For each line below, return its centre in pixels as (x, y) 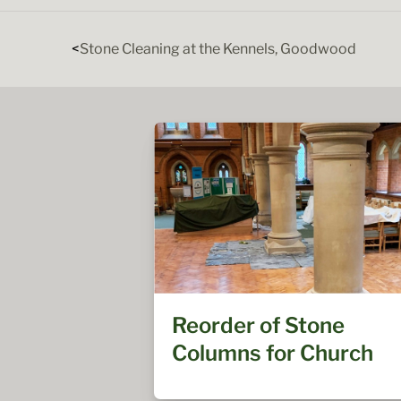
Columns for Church (273, 353)
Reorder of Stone (258, 325)
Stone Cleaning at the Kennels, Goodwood (218, 49)
